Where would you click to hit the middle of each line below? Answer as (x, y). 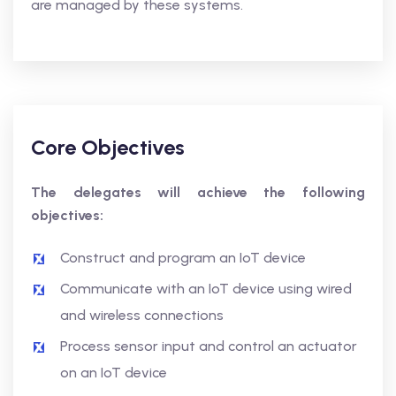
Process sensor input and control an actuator (209, 346)
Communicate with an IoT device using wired (206, 289)
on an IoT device (114, 373)
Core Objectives (108, 147)
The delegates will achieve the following (198, 192)
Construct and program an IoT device (183, 258)
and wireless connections (142, 315)
